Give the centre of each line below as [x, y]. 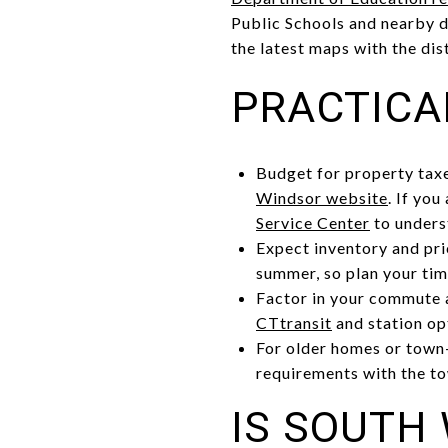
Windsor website [321, 197]
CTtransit [293, 322]
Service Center [312, 222]
